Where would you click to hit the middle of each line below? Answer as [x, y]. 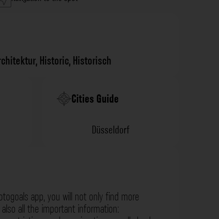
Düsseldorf [110, 130]
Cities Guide [95, 99]
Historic [54, 61]
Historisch [92, 61]
